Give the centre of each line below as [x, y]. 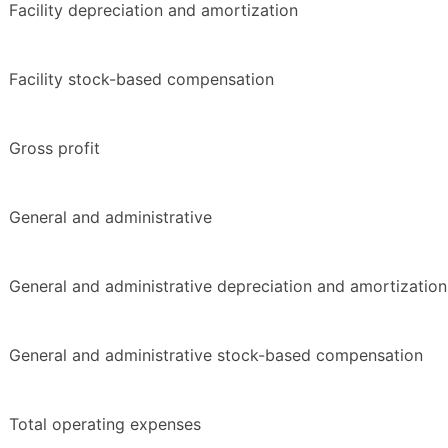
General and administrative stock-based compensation [216, 355]
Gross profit [54, 148]
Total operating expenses [105, 424]
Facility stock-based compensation [141, 79]
